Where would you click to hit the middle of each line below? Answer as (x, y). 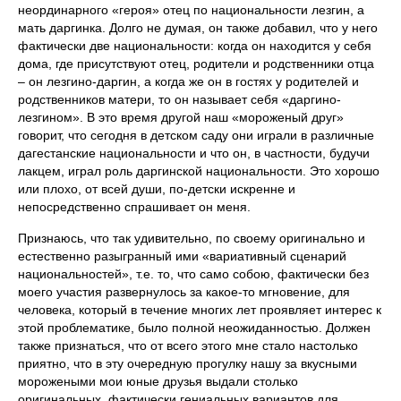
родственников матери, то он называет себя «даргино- (179, 99)
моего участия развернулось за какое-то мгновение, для (184, 292)
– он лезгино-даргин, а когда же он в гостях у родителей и (188, 81)
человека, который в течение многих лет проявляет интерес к (200, 310)
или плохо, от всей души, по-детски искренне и (157, 189)
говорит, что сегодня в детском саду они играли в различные (196, 135)
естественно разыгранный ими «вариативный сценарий (182, 256)
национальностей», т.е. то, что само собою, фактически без (193, 274)
